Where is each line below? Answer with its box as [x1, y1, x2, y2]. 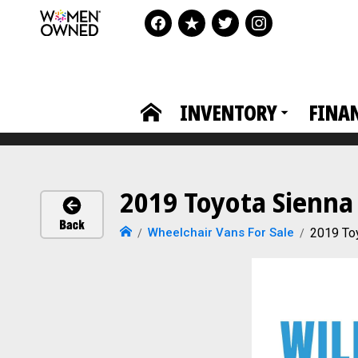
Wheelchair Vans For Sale [148, 225, 294, 240]
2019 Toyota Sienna [120, 185, 353, 221]
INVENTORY [180, 98, 276, 127]
